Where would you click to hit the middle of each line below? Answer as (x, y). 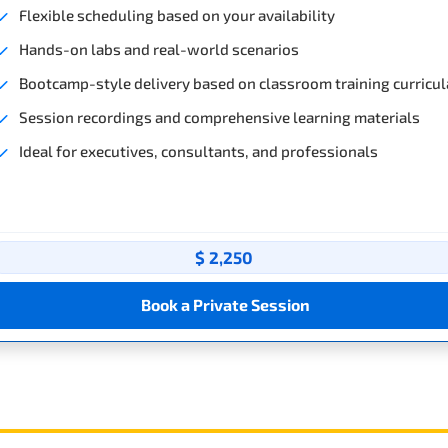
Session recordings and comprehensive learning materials (219, 116)
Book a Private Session (225, 305)
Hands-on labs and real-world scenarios (159, 48)
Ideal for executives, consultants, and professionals (198, 150)
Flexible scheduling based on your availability (177, 14)
